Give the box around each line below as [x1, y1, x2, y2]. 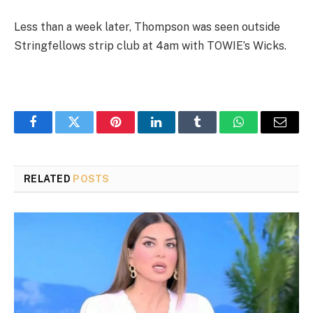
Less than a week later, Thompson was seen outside [14, 20, 280, 34]
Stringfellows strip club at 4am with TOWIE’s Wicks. [14, 39, 286, 53]
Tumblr [196, 126, 234, 139]
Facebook [31, 126, 81, 139]
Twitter [73, 126, 110, 139]
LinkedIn [155, 126, 202, 139]
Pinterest [114, 126, 159, 139]
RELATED [24, 173, 73, 184]
